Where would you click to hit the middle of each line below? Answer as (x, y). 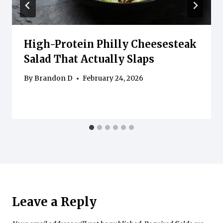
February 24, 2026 (113, 79)
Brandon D (54, 79)
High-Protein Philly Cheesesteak (110, 44)
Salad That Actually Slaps (89, 59)
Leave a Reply (54, 202)
